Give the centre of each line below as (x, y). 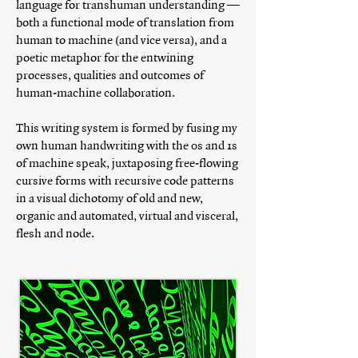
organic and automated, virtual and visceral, (127, 216)
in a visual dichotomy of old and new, (109, 199)
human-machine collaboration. (95, 93)
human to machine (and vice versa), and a (121, 40)
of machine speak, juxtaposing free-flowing (127, 163)
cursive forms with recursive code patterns (125, 181)
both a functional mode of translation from (125, 23)
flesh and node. (55, 234)
